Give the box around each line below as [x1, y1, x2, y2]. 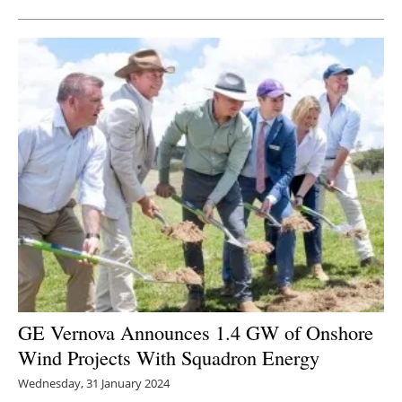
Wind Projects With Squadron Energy [18, 343, 319, 371]
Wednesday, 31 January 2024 [18, 374, 170, 391]
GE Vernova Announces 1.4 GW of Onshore [18, 318, 373, 345]
